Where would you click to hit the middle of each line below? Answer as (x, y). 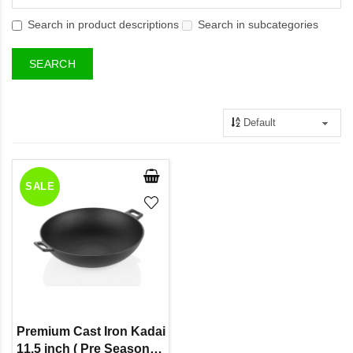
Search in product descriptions (103, 24)
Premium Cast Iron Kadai (91, 331)
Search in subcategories (258, 24)
